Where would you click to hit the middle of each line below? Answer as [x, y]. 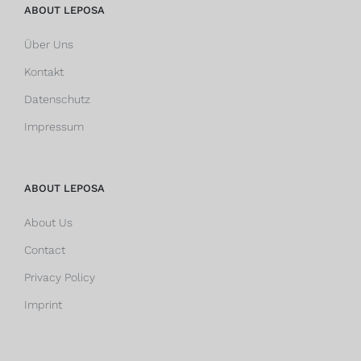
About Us [48, 222]
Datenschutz [57, 99]
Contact [45, 249]
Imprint [43, 304]
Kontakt [44, 71]
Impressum [54, 126]
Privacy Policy [60, 277]
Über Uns [49, 44]
